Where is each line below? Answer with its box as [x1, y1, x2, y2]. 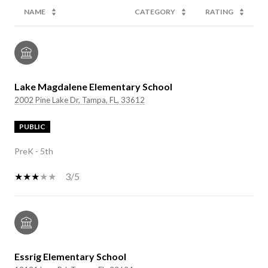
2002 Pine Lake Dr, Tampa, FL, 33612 [14, 95, 145, 105]
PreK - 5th [14, 146, 53, 157]
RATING [205, 7, 233, 17]
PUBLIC [19, 122, 45, 132]
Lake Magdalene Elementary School [14, 81, 172, 93]
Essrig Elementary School [14, 251, 126, 263]
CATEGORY [135, 7, 175, 17]
